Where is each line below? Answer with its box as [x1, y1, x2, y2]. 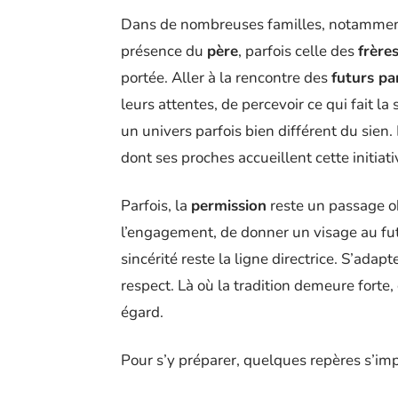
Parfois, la [121, 195, 191, 216]
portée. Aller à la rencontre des [121, 67, 331, 88]
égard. [121, 301, 163, 322]
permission [191, 195, 267, 216]
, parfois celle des [238, 40, 358, 61]
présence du [121, 40, 207, 61]
